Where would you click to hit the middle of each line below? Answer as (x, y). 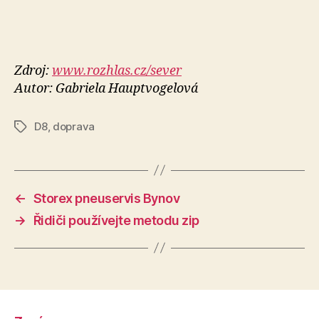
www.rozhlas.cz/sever (117, 70)
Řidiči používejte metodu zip (116, 220)
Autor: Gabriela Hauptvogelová (106, 88)
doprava (74, 126)
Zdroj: (33, 70)
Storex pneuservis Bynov (106, 198)
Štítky (28, 127)
